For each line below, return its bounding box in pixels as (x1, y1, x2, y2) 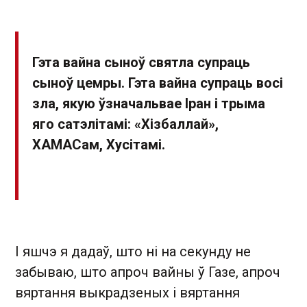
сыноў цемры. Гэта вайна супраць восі (32, 75, 283, 92)
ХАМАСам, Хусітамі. (32, 136, 165, 153)
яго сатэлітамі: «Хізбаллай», (32, 116, 219, 133)
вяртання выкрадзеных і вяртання (15, 284, 240, 302)
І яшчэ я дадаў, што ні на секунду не (15, 243, 251, 260)
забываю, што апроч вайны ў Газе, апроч (15, 264, 280, 281)
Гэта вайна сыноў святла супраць (32, 54, 250, 71)
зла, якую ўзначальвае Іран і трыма (32, 95, 265, 112)
